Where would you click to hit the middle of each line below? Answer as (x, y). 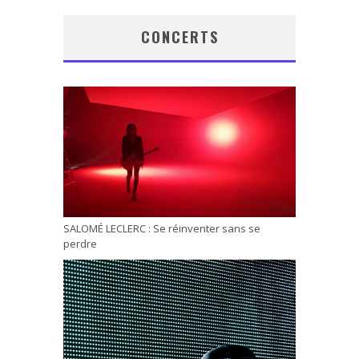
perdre (80, 244)
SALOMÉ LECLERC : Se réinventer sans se (162, 229)
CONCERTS (179, 37)
